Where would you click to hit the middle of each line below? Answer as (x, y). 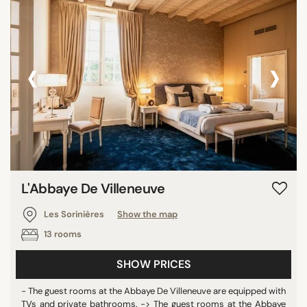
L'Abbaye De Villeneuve (93, 188)
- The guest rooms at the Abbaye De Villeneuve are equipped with (153, 291)
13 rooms (62, 234)
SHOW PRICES (153, 264)
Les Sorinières (74, 214)
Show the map (147, 214)
